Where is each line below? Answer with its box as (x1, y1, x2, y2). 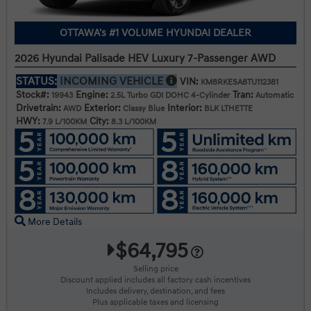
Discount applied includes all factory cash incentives (60, 274, 251, 285)
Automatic (253, 90, 294, 101)
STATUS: (16, 74, 57, 88)
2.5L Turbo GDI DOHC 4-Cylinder (108, 90, 230, 101)
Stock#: (16, 88, 49, 101)
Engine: (76, 88, 108, 101)
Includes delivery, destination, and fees (86, 285, 225, 296)
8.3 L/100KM (109, 116, 156, 127)
